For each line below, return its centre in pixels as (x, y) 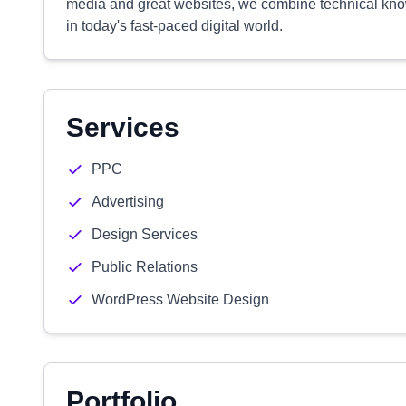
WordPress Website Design (180, 300)
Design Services (145, 234)
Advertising (128, 202)
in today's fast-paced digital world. (174, 26)
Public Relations (145, 267)
